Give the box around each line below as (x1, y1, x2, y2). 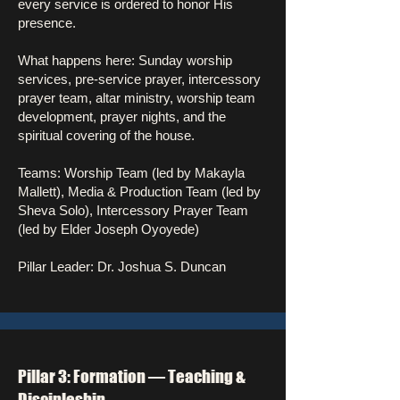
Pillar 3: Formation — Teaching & (18, 366, 246, 387)
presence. (18, 15, 76, 30)
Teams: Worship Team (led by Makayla (18, 165, 245, 180)
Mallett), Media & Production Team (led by (18, 184, 261, 199)
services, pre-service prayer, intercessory (18, 71, 261, 87)
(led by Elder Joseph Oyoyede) (18, 221, 199, 237)
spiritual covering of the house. (18, 128, 195, 143)
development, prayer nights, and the (18, 109, 226, 124)
